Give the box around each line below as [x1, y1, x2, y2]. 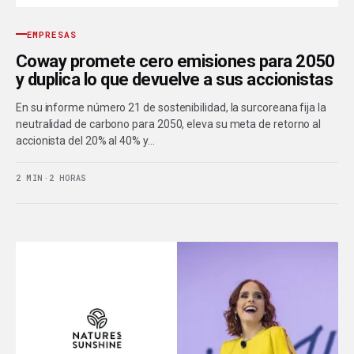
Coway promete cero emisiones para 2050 [16, 51, 335, 71]
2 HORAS [48, 172, 87, 183]
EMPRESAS [27, 28, 77, 40]
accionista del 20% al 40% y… [16, 134, 155, 147]
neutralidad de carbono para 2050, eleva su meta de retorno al [16, 117, 322, 130]
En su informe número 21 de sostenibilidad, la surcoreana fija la [16, 100, 326, 114]
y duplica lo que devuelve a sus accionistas [16, 69, 333, 89]
